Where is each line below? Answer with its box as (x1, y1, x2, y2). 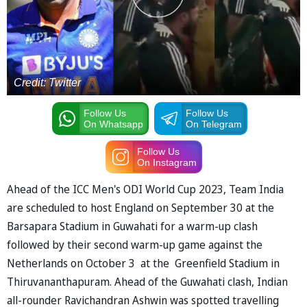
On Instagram (136, 156, 197, 168)
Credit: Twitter (14, 76, 81, 88)
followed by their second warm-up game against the (7, 236, 262, 252)
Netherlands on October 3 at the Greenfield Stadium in (7, 255, 280, 271)
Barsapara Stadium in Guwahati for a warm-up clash (7, 218, 258, 234)
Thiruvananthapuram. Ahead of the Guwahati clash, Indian (7, 273, 288, 289)
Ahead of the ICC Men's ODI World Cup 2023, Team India (7, 181, 284, 197)
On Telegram (185, 118, 242, 130)
